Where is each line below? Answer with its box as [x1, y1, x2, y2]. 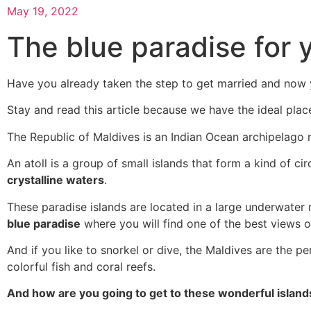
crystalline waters [7, 173, 104, 187]
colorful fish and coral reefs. [7, 259, 155, 274]
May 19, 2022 [7, 4, 78, 18]
